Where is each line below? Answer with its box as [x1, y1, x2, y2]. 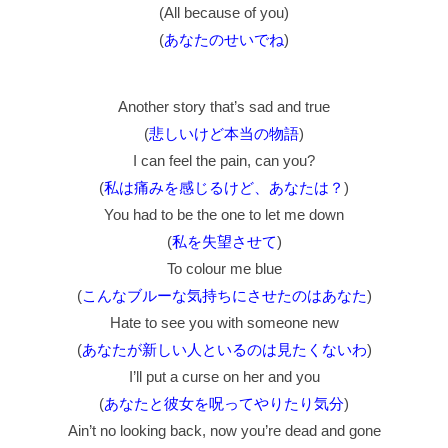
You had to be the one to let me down [104, 206, 344, 224]
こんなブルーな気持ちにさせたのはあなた [81, 287, 367, 305]
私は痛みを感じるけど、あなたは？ [104, 179, 344, 197]
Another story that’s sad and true [118, 98, 330, 116]
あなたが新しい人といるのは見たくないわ [81, 341, 367, 359]
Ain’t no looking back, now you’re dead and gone [67, 422, 381, 440]
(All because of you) [159, 4, 289, 22]
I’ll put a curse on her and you [128, 368, 320, 386]
